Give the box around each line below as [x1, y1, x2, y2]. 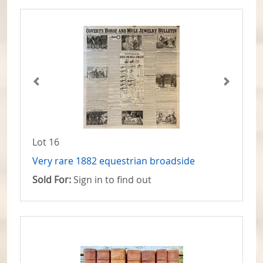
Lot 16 [32, 136, 59, 149]
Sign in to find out [71, 173, 151, 187]
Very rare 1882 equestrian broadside [32, 154, 195, 168]
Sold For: [32, 173, 71, 187]
